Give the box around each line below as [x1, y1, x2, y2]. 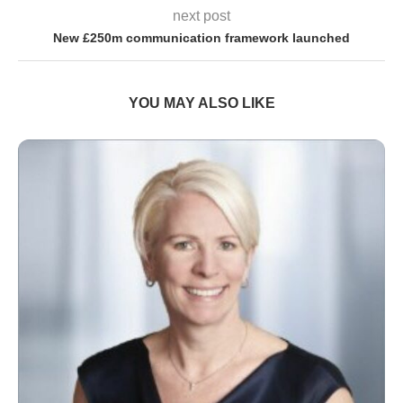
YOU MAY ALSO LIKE [128, 95, 275, 112]
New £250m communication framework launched [53, 31, 350, 46]
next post [173, 8, 230, 24]
